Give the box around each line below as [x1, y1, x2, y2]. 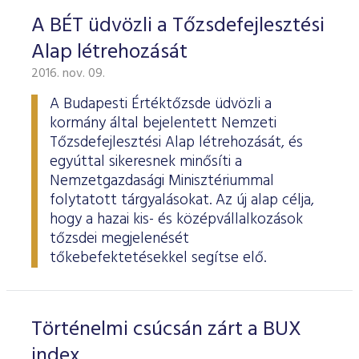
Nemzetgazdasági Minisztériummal [50, 169, 274, 193]
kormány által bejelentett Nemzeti [50, 111, 276, 135]
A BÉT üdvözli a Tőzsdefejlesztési [31, 10, 325, 42]
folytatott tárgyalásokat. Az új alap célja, [50, 188, 314, 212]
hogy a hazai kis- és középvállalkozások [50, 208, 303, 232]
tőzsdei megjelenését [50, 227, 189, 251]
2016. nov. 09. [31, 63, 105, 84]
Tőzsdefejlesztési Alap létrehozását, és [50, 131, 303, 155]
